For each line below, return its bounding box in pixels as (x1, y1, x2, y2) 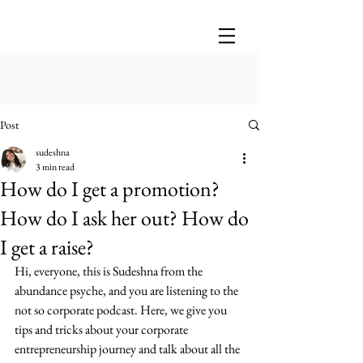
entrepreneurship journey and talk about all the (15, 340, 242, 357)
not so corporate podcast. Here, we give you (15, 301, 229, 318)
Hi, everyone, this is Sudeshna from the (15, 263, 205, 280)
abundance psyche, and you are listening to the (15, 282, 241, 299)
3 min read (36, 160, 75, 173)
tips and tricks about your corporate (15, 321, 190, 338)
